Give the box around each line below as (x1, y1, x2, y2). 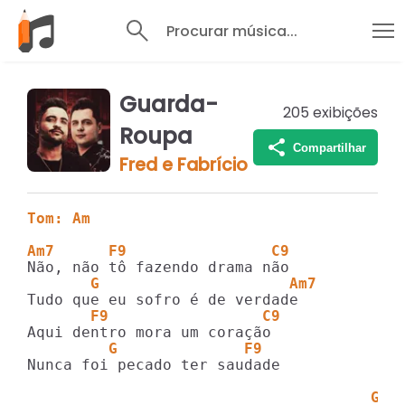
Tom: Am (27, 210, 90, 227)
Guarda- (118, 89, 218, 119)
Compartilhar (292, 140, 366, 155)
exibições (313, 101, 378, 123)
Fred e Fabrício (118, 153, 248, 177)
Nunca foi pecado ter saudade (27, 356, 280, 373)
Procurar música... (165, 20, 297, 42)
